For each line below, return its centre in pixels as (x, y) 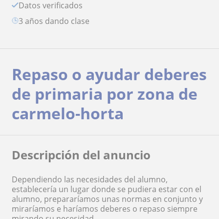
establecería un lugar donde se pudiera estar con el (107, 189)
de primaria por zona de (105, 93)
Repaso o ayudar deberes (109, 74)
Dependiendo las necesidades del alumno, (90, 179)
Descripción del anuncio (81, 154)
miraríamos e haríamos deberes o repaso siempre (105, 208)
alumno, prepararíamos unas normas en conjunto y (107, 199)
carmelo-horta (68, 113)
